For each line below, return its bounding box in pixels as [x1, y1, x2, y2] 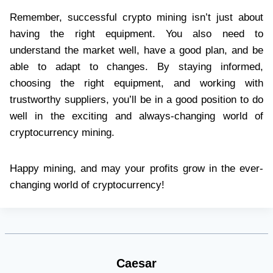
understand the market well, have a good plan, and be [10, 44, 263, 56]
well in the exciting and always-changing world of [10, 110, 263, 122]
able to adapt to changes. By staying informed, [10, 60, 263, 73]
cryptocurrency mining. [10, 126, 115, 138]
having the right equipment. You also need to [10, 27, 263, 40]
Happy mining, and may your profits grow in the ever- [10, 162, 263, 174]
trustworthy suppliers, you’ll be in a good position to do [10, 93, 263, 105]
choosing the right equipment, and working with [10, 77, 263, 89]
